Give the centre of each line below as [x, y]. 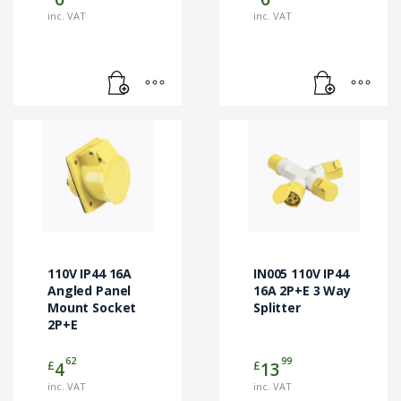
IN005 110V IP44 [301, 274]
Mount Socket [92, 308]
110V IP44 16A [90, 274]
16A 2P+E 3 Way [303, 291]
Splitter [277, 308]
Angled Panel [90, 291]
